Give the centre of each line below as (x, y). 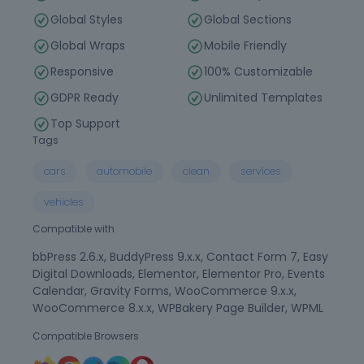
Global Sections (248, 19)
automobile (124, 171)
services (261, 171)
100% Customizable (258, 71)
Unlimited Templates (263, 97)
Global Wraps (88, 45)
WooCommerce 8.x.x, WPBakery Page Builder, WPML (178, 308)
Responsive (82, 71)
